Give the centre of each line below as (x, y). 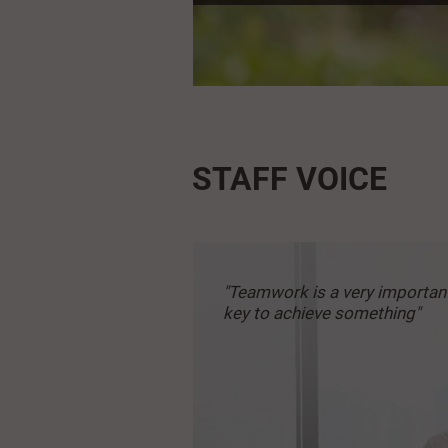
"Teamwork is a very (300, 292)
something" (377, 313)
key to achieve (278, 313)
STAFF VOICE (289, 179)
